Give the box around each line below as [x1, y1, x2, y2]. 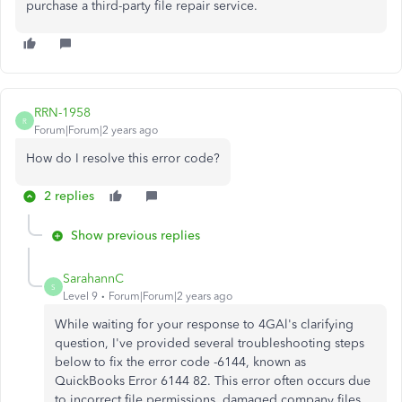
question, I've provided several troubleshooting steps [55, 336, 364, 351]
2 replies [44, 188, 94, 204]
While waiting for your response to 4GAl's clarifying [55, 317, 354, 332]
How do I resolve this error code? [26, 151, 220, 166]
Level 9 [63, 290, 98, 302]
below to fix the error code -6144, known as [55, 354, 306, 370]
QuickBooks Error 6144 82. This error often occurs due [55, 373, 371, 389]
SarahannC [63, 271, 124, 286]
